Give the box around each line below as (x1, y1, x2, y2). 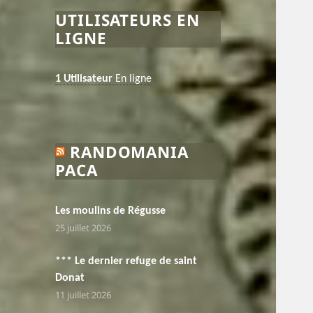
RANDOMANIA (69, 140, 189, 163)
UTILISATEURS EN (55, 8, 200, 31)
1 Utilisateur (55, 73, 113, 85)
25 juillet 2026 (55, 221, 112, 235)
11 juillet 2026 (55, 289, 112, 302)
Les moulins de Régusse (55, 205, 166, 217)
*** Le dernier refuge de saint (55, 256, 198, 268)
